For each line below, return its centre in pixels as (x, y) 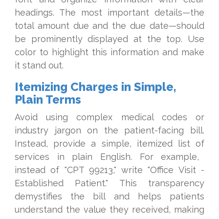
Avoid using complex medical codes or (109, 117)
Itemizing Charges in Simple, (95, 87)
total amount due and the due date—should (109, 26)
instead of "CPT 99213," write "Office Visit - (109, 170)
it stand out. (39, 65)
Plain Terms (48, 99)
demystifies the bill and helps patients (109, 196)
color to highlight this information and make (109, 52)
